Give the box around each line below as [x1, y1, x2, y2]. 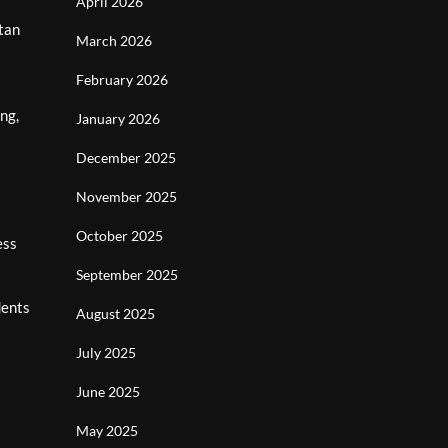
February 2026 [76, 71, 168, 88]
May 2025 [76, 422, 138, 439]
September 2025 [76, 266, 178, 283]
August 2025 [76, 305, 155, 322]
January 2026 [76, 110, 160, 127]
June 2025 [76, 383, 140, 400]
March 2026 [76, 32, 152, 49]
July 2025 [76, 344, 136, 361]
